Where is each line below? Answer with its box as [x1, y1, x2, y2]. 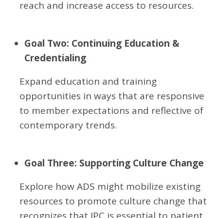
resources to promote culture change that [19, 195, 207, 207]
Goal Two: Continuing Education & [24, 37, 180, 50]
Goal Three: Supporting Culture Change [24, 157, 204, 169]
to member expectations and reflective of [19, 104, 203, 117]
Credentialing [24, 52, 86, 64]
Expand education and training [19, 75, 157, 88]
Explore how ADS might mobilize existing [19, 180, 200, 193]
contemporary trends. [19, 119, 117, 131]
